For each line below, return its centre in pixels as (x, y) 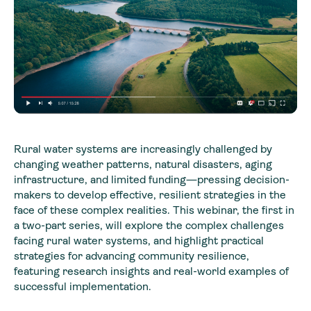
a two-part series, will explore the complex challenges (149, 225)
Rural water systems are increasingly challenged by (143, 149)
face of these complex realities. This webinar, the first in (154, 210)
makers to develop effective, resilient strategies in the (150, 194)
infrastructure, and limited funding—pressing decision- (152, 179)
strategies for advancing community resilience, (132, 255)
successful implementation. (83, 286)
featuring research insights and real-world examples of (151, 271)
